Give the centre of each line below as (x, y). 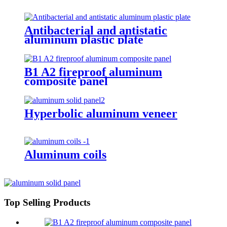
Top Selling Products (47, 203)
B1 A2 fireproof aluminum (93, 72)
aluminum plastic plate (84, 39)
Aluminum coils (65, 155)
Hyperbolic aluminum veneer (101, 113)
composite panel (66, 81)
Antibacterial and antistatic (96, 30)
